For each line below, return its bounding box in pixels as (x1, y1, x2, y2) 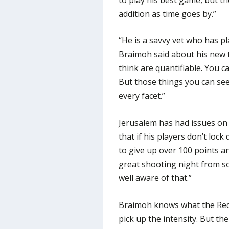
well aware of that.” (118, 172, 192, 184)
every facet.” (118, 90, 165, 102)
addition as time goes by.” (118, 8, 216, 19)
